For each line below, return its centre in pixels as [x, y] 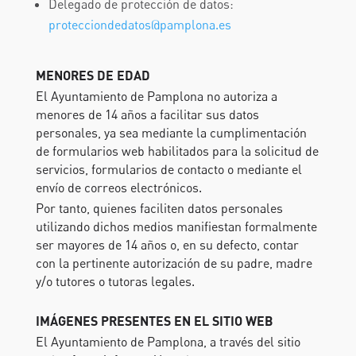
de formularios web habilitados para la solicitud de [177, 151]
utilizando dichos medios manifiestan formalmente [176, 226]
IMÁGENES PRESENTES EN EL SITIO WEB [154, 321]
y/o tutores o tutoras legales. [115, 281]
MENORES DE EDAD [93, 75]
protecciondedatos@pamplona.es [139, 25]
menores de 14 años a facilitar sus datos [147, 114]
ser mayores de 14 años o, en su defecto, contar [167, 245]
